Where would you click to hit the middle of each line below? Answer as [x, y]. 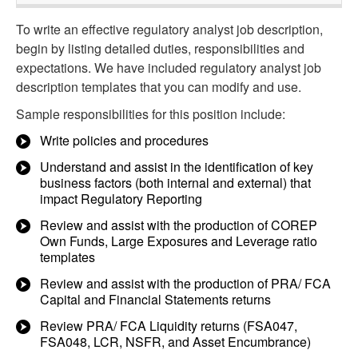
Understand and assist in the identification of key [177, 167]
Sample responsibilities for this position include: [151, 114]
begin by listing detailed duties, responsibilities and [160, 48]
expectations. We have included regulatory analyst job [169, 68]
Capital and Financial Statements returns [155, 299]
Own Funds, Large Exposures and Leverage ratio [179, 241]
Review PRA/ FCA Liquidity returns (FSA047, [169, 326]
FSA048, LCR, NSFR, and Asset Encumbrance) [175, 342]
